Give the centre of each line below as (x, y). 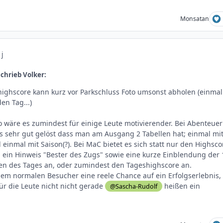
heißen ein (181, 186)
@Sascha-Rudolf (134, 186)
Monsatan (194, 18)
